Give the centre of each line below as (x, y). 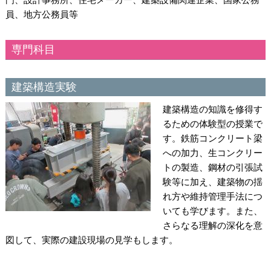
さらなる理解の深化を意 (212, 226)
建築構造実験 (44, 87)
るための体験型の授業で (212, 124)
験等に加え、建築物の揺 (212, 182)
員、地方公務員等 (41, 15)
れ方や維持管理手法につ (212, 197)
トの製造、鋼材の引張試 (212, 168)
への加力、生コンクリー (212, 153)
